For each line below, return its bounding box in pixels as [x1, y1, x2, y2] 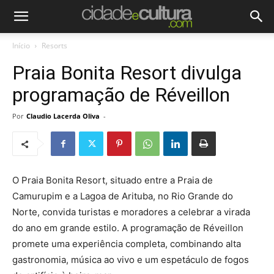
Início [12, 40, 30, 51]
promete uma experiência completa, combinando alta [12, 238, 241, 250]
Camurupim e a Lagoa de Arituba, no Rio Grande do [12, 190, 233, 202]
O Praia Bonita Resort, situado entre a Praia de [12, 174, 213, 186]
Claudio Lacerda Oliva [26, 111, 100, 120]
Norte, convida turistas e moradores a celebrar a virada [12, 206, 250, 218]
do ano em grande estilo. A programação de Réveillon [12, 222, 243, 234]
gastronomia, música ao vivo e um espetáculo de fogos [12, 254, 249, 265]
